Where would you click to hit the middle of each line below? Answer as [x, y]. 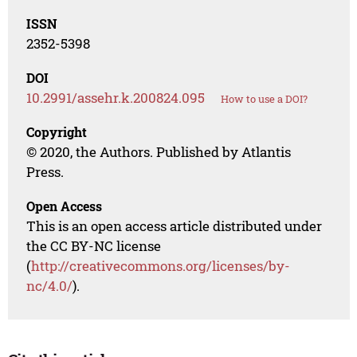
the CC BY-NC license [94, 246]
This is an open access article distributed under [175, 226]
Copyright [57, 132]
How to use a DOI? [265, 99]
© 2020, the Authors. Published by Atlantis [159, 152]
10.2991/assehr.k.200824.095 [116, 98]
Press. [45, 172]
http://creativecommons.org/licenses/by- [161, 266]
